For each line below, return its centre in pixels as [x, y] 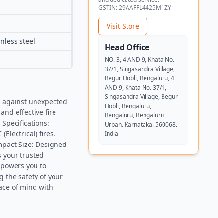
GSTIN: [108, 7]
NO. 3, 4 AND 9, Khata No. [139, 59]
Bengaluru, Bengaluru [134, 115]
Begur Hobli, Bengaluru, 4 [139, 78]
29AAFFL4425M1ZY [145, 7]
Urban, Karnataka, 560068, [141, 124]
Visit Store [123, 26]
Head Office [127, 47]
